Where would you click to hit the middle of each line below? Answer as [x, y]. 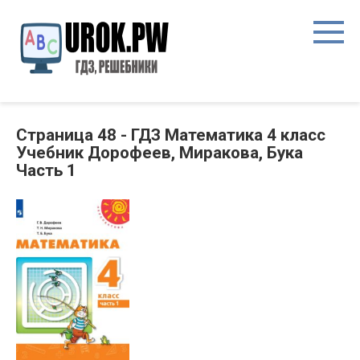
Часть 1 [46, 170]
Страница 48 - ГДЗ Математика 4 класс [171, 135]
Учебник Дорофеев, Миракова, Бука [160, 153]
